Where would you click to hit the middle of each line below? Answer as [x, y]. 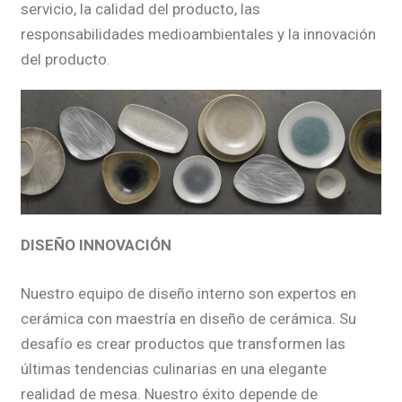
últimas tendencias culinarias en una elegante [173, 369]
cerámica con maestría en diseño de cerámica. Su [188, 319]
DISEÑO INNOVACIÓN [96, 245]
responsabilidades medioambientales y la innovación [198, 34]
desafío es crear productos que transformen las [183, 344]
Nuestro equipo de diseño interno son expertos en [188, 294]
